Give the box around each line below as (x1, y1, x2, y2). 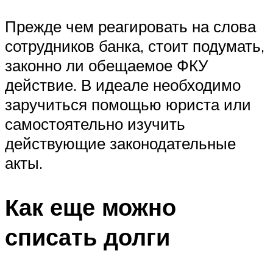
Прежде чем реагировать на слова (5, 16, 256, 37)
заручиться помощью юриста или (5, 94, 251, 115)
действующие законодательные (5, 133, 236, 154)
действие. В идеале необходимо (5, 75, 241, 95)
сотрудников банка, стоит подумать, (5, 36, 264, 56)
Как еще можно (5, 191, 176, 222)
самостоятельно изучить (5, 114, 185, 134)
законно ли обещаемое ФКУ (5, 55, 208, 76)
